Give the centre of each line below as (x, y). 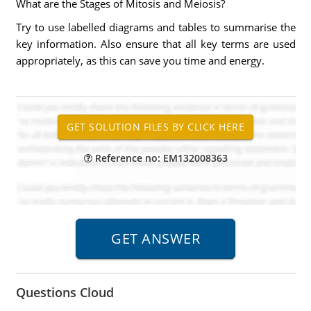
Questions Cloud (65, 292)
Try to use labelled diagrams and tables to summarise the (155, 27)
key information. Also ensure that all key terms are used (155, 44)
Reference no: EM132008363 (160, 158)
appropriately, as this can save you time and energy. (140, 60)
